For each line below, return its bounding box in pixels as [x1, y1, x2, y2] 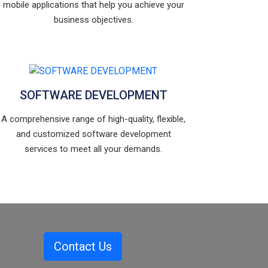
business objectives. [53, 14, 133, 25]
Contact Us [54, 239, 112, 254]
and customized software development [16, 128, 171, 139]
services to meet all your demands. [25, 143, 162, 154]
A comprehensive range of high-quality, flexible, [1, 113, 185, 124]
